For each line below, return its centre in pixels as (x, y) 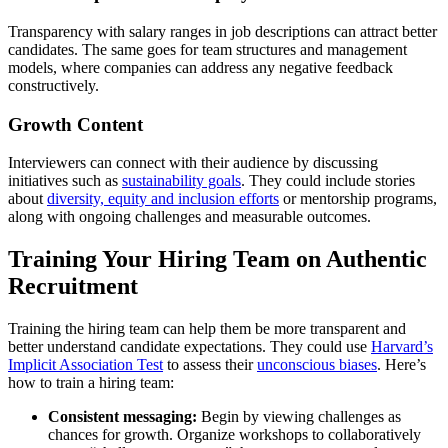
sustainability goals (181, 181)
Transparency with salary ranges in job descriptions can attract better (222, 31)
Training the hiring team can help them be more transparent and (207, 329)
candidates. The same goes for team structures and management (207, 49)
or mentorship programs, (358, 199)
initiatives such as (65, 181)
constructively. (53, 85)
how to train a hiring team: (91, 383)
